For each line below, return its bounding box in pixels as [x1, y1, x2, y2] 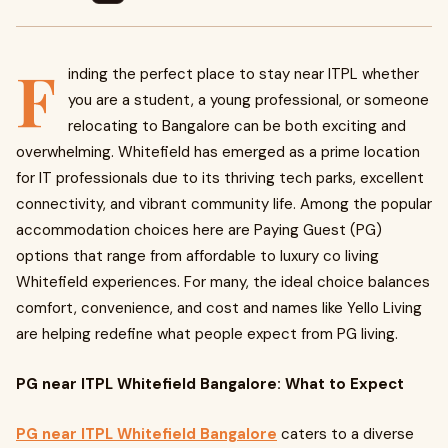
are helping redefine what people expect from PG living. [16, 324, 398, 344]
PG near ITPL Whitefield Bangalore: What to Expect [16, 374, 404, 394]
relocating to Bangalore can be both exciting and [68, 116, 406, 136]
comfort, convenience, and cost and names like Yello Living [16, 298, 422, 318]
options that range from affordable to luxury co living [16, 246, 379, 266]
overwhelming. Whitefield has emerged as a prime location [16, 142, 420, 162]
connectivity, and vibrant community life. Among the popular [16, 194, 432, 214]
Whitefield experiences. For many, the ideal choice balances [16, 272, 430, 292]
